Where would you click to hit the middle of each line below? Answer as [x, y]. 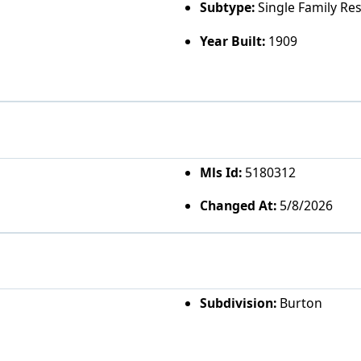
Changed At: [238, 206]
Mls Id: [220, 172]
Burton [299, 303]
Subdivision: [238, 303]
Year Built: [232, 41]
